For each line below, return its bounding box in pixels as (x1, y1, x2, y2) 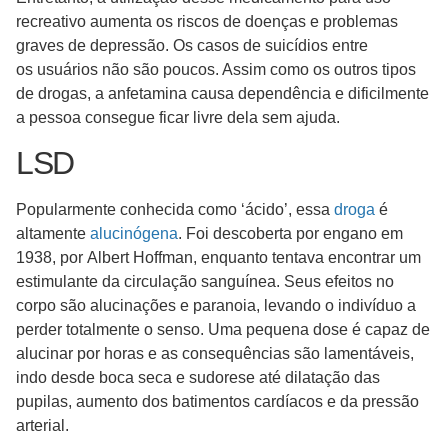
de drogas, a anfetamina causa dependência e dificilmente (16, 84, 429, 102)
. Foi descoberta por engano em (178, 225, 403, 242)
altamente (16, 225, 90, 242)
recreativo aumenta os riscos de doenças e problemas (16, 12, 398, 30)
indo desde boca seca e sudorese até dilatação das (16, 369, 380, 386)
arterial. (16, 417, 69, 434)
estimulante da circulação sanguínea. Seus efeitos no (16, 273, 394, 290)
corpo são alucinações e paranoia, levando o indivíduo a (16, 297, 416, 314)
